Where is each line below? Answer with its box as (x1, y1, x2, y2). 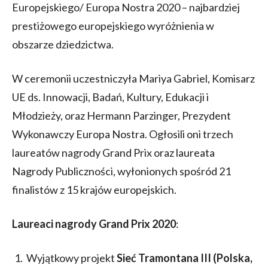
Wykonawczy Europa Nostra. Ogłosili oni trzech (12, 127, 233, 141)
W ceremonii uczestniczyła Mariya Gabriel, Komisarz (12, 71, 255, 85)
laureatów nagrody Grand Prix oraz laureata (12, 145, 215, 159)
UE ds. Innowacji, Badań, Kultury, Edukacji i (12, 90, 209, 103)
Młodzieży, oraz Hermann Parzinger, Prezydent (12, 108, 231, 122)
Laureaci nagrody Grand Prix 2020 (12, 217, 176, 230)
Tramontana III (138, 251, 211, 264)
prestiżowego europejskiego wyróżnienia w (12, 19, 214, 32)
